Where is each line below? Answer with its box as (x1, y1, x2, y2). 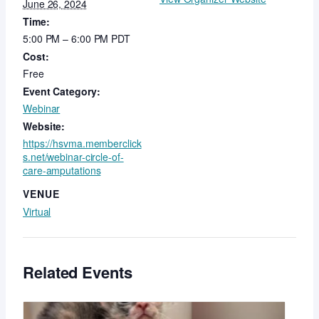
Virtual (23, 204, 51, 219)
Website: (23, 119, 66, 134)
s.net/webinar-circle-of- (23, 150, 124, 164)
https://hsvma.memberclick (23, 136, 142, 151)
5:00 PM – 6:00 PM (23, 31, 112, 46)
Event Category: (23, 84, 100, 99)
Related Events (23, 261, 132, 284)
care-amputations (23, 163, 101, 178)
